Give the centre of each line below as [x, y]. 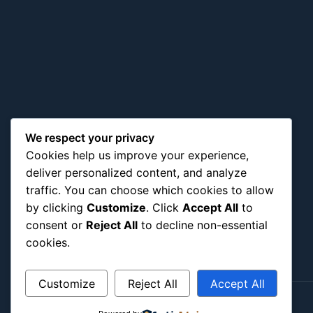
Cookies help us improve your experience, [137, 155]
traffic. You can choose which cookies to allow [150, 190]
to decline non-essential [203, 225]
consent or [56, 225]
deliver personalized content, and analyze [136, 173]
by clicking [56, 208]
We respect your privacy [90, 138]
